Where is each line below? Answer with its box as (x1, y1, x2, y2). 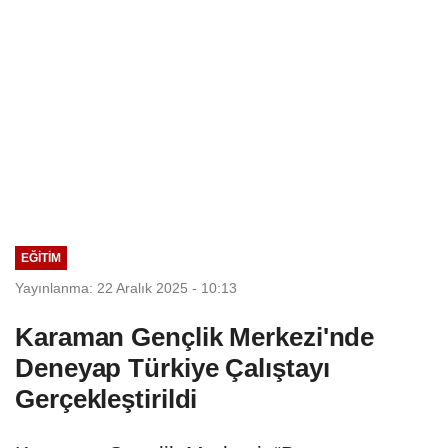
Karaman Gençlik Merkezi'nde (15, 321, 375, 352)
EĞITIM (20, 251, 61, 265)
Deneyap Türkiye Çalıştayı (15, 352, 330, 383)
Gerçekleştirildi (15, 383, 198, 414)
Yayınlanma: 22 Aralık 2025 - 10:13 (15, 279, 237, 296)
